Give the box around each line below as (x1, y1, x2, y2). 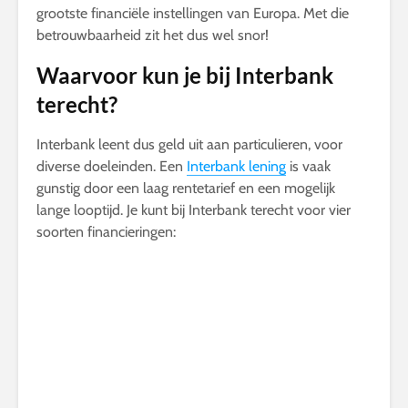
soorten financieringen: (36, 223, 176, 240)
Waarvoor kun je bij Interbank (36, 62, 333, 88)
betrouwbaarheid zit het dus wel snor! (36, 26, 269, 44)
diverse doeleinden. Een (36, 158, 187, 175)
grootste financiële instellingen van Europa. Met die (36, 5, 349, 22)
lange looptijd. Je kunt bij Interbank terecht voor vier (36, 201, 351, 219)
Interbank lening (187, 158, 286, 175)
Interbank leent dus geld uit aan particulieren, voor (36, 136, 342, 153)
